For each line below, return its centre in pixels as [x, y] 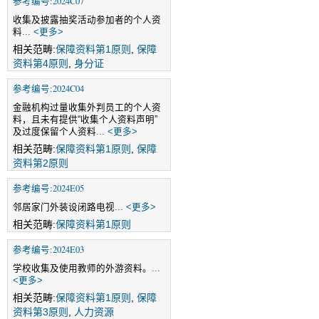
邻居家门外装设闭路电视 [64, 207]
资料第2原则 [41, 163]
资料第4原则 [41, 63]
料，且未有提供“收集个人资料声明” [85, 120]
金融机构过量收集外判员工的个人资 [87, 108]
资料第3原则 [41, 312]
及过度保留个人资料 [54, 132]
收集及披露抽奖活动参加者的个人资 [87, 20]
